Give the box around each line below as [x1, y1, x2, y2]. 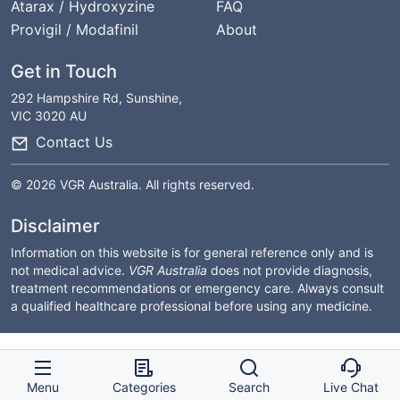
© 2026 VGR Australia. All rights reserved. [11, 176, 254, 192]
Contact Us [36, 133, 112, 152]
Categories [112, 379, 176, 395]
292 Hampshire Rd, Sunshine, [11, 90, 182, 105]
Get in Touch [11, 61, 117, 82]
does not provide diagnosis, [207, 262, 372, 278]
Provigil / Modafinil [11, 21, 138, 38]
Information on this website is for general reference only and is [11, 244, 373, 260]
